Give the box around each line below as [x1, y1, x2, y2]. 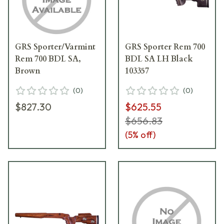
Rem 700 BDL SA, [15, 53, 81, 64]
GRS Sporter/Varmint [15, 41, 95, 52]
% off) [132, 128, 155, 140]
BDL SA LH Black [125, 53, 193, 64]
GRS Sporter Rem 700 [125, 41, 205, 52]
